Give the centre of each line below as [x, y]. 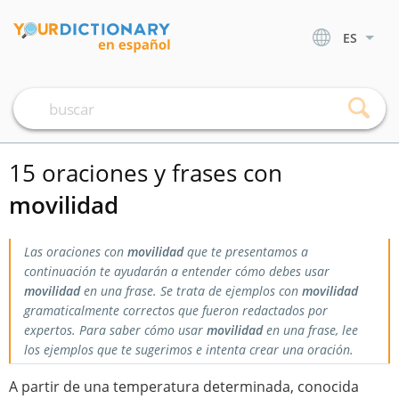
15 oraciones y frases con [146, 173]
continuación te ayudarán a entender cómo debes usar [177, 271]
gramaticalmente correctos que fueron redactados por [176, 310]
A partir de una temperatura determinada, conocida [184, 387]
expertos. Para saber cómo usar [115, 330]
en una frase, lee [310, 330]
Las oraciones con [76, 252]
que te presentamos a [246, 252]
